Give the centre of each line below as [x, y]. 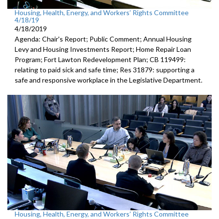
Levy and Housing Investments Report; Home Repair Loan [103, 49]
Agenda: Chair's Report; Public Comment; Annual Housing [103, 39]
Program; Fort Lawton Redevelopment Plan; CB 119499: [100, 60]
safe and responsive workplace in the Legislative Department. [109, 80]
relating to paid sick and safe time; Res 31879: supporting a [105, 70]
